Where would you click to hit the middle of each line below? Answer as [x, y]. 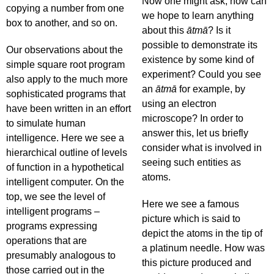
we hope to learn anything [198, 16]
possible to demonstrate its [200, 45]
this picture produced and [197, 263]
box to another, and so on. [63, 23]
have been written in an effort [68, 109]
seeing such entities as [191, 162]
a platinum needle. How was [203, 248]
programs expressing [52, 226]
